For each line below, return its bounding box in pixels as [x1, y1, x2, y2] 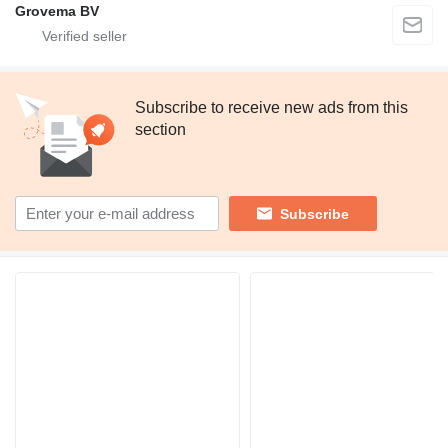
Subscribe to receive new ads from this [135, 99, 408, 116]
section [135, 121, 186, 138]
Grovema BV [15, 3, 99, 19]
